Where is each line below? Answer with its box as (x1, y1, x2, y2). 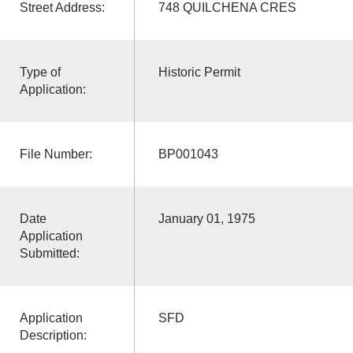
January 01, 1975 (158, 211, 255, 225)
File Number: (19, 147, 92, 161)
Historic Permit (158, 65, 240, 79)
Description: (19, 328, 87, 342)
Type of (19, 65, 61, 79)
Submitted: (19, 246, 80, 260)
